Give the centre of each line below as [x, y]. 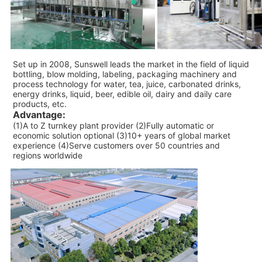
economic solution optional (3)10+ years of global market [121, 135]
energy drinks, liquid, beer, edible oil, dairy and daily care [122, 94]
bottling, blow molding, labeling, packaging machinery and [125, 74]
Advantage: [39, 114]
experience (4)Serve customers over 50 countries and [116, 145]
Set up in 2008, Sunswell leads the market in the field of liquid [131, 64]
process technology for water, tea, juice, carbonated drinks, [127, 84]
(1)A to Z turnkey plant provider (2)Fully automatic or [113, 125]
